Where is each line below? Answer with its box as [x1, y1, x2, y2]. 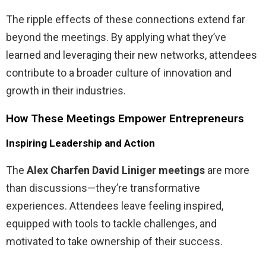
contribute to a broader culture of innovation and [6, 66, 232, 79]
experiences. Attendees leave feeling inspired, [6, 199, 223, 212]
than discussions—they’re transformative [6, 181, 200, 194]
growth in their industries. [6, 84, 126, 97]
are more [205, 163, 249, 176]
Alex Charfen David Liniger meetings [27, 163, 205, 176]
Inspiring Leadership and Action [6, 137, 155, 149]
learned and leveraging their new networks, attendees [6, 48, 257, 61]
